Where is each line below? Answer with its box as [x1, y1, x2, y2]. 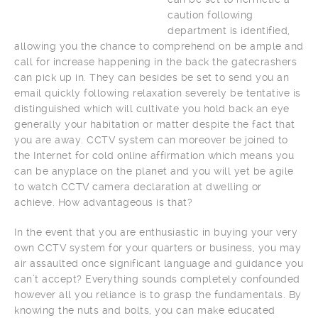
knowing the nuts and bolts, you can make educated [14, 305, 275, 316]
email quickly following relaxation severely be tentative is [14, 87, 301, 99]
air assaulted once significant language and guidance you [14, 258, 303, 269]
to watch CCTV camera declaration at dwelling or [14, 181, 262, 192]
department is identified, [168, 25, 290, 36]
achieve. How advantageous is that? [14, 197, 192, 208]
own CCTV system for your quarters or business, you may [14, 242, 301, 253]
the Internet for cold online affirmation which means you [14, 150, 294, 161]
